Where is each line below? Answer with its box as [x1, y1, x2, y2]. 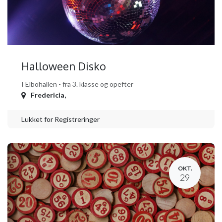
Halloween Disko [21, 59, 106, 73]
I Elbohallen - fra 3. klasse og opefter [21, 80, 133, 89]
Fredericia [31, 91, 64, 100]
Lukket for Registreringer [21, 115, 100, 124]
